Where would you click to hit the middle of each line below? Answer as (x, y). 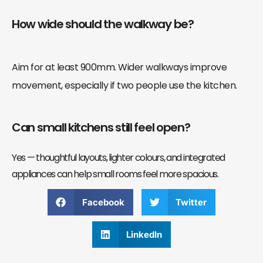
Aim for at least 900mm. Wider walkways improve (119, 67)
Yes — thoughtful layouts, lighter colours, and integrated (118, 157)
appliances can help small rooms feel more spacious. (115, 174)
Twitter (191, 202)
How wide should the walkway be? (103, 24)
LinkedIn (144, 234)
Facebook (103, 202)
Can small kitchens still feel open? (101, 127)
